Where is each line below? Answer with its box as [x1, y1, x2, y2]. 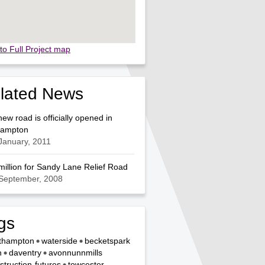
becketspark [85, 236, 130, 245]
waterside [41, 236, 77, 245]
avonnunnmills [49, 248, 102, 257]
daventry [9, 248, 41, 257]
